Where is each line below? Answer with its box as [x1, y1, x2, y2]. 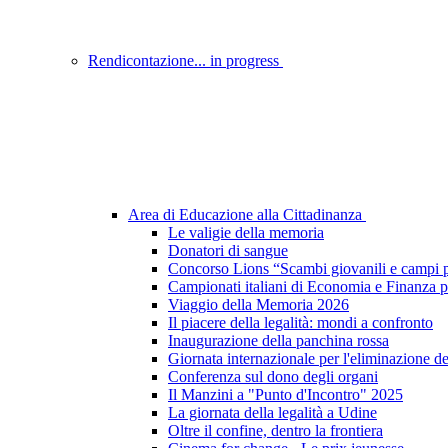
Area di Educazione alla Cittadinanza [128, 206, 366, 224]
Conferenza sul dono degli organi [168, 368, 378, 386]
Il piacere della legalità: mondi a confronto [168, 314, 433, 332]
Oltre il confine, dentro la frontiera [168, 422, 383, 440]
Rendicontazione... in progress [88, 52, 283, 70]
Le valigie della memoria [168, 224, 324, 242]
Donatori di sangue [168, 242, 288, 260]
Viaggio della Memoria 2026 [168, 296, 349, 314]
